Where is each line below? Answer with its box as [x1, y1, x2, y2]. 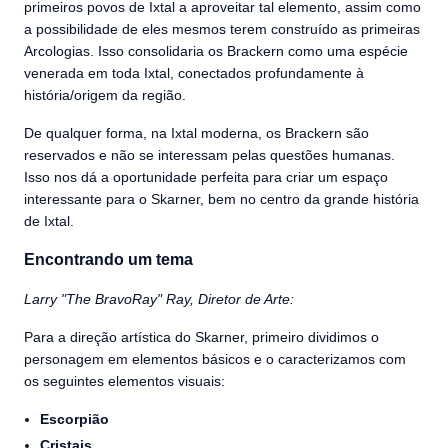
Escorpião [40, 410, 109, 427]
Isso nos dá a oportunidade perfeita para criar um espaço [24, 168, 388, 185]
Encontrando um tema [24, 250, 193, 268]
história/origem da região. [24, 86, 186, 103]
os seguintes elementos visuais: [24, 372, 225, 389]
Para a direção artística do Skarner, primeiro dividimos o [24, 328, 379, 345]
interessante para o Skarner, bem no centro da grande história [24, 190, 419, 207]
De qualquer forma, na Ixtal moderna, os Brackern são [24, 124, 369, 141]
